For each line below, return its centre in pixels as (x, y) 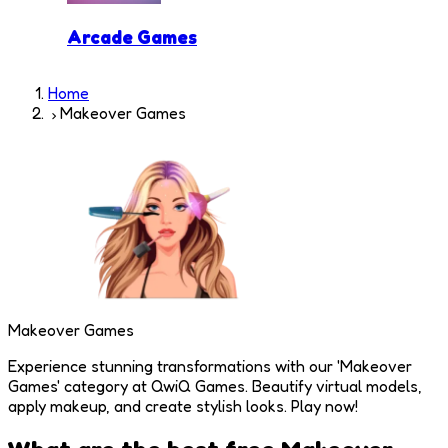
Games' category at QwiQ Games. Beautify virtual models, (215, 385)
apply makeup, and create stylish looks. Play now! (183, 405)
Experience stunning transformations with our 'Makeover (210, 365)
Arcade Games (132, 37)
